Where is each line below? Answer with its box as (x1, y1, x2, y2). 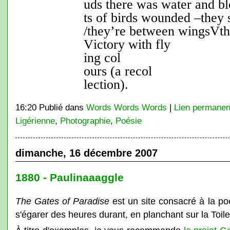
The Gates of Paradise (15, 196, 109, 206)
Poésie (115, 116, 142, 125)
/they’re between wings (80, 24, 210, 39)
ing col (80, 50, 121, 65)
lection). (80, 77, 128, 92)
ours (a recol (80, 64, 152, 79)
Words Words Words (86, 103, 167, 112)
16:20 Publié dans (15, 103, 86, 112)
